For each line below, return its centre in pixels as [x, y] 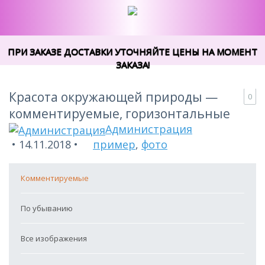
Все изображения [54, 239]
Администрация [149, 129]
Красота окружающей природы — [113, 97]
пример [114, 145]
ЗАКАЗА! [132, 64]
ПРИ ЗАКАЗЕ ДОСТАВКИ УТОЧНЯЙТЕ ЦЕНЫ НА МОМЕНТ [132, 51]
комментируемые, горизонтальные [119, 114]
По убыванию [47, 209]
